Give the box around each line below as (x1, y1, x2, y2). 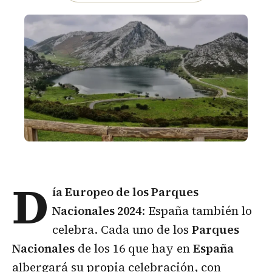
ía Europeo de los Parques (52, 184, 199, 200)
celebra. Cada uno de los (52, 222, 192, 238)
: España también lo (141, 203, 253, 219)
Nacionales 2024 (52, 203, 142, 219)
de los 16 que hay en (75, 240, 193, 257)
